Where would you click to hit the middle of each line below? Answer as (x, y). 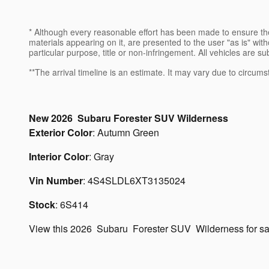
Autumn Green (128, 133)
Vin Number (56, 181)
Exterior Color (61, 133)
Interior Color (59, 157)
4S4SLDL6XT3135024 (137, 181)
